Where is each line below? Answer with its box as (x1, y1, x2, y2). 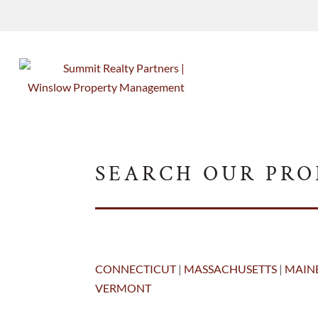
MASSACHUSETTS (184, 262, 278, 276)
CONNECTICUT (95, 262, 177, 276)
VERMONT (95, 281, 152, 295)
